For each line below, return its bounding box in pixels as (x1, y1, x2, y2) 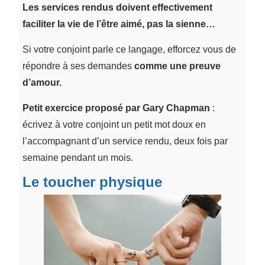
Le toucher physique (22, 173, 162, 190)
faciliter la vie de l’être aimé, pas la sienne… (22, 18, 215, 29)
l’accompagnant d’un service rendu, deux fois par (22, 135, 228, 146)
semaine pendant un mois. (22, 152, 133, 163)
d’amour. (22, 77, 62, 88)
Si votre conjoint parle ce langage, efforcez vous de (22, 44, 236, 54)
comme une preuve (134, 60, 221, 71)
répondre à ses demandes (22, 60, 134, 71)
